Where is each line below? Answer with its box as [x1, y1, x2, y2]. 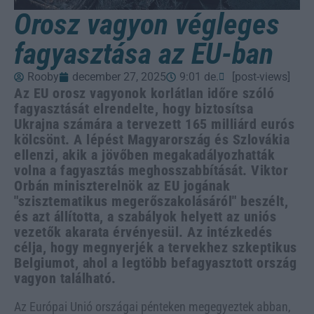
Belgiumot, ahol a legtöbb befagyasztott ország [14, 254, 296, 271]
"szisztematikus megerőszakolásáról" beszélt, [14, 192, 288, 210]
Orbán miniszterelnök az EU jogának [14, 177, 230, 194]
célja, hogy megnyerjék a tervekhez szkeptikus [14, 238, 297, 256]
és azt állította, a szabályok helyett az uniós [14, 207, 276, 225]
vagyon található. [14, 269, 116, 287]
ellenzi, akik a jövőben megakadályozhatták [14, 146, 275, 163]
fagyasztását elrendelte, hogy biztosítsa [14, 100, 253, 117]
